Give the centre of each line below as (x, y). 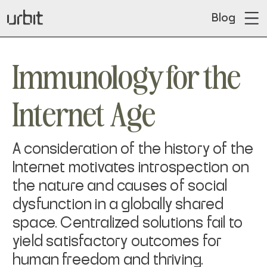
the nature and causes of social (120, 186)
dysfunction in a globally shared (118, 204)
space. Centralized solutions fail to (128, 223)
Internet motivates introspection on (131, 167)
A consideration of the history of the (133, 149)
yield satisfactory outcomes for (117, 241)
